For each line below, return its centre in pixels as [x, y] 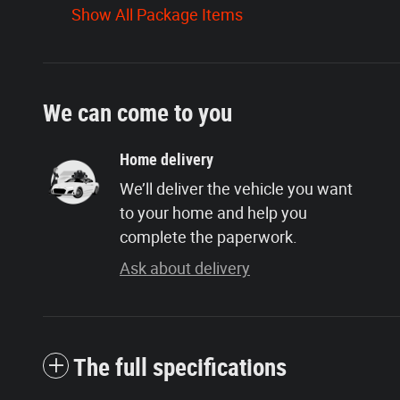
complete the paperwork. [208, 237]
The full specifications [180, 367]
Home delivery [167, 159]
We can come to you [137, 113]
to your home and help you [213, 212]
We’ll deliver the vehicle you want [236, 188]
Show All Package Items [157, 14]
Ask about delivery [185, 268]
